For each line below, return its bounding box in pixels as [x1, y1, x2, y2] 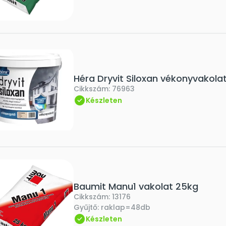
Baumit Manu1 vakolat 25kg [74, 180, 198, 193]
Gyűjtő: [74, 202, 101, 212]
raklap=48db [101, 202, 150, 212]
